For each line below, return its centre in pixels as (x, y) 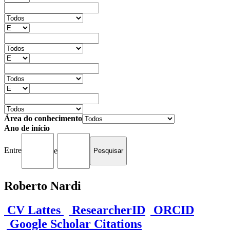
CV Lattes (34, 210)
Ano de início (27, 128)
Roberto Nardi (43, 186)
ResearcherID (107, 210)
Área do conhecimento (43, 118)
